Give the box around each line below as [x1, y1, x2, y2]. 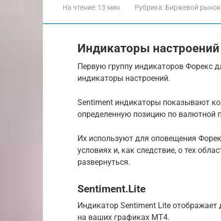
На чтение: [63, 3, 96, 11]
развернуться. [77, 157, 130, 167]
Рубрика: [135, 3, 164, 11]
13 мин [96, 3, 120, 11]
